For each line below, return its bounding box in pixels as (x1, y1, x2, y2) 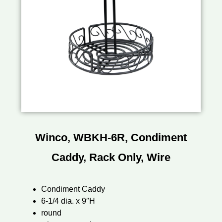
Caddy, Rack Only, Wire (52, 151, 170, 164)
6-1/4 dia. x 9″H (41, 196, 95, 205)
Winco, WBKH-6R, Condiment (35, 131, 187, 144)
